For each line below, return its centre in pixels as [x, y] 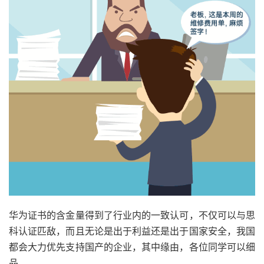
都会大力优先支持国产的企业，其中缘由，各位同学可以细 [132, 247]
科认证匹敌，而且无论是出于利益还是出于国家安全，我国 [132, 231]
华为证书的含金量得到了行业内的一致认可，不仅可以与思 [132, 215]
